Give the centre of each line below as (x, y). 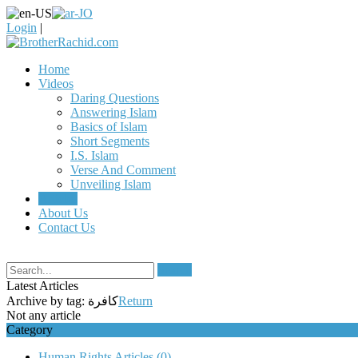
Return (135, 301)
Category (30, 330)
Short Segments (110, 141)
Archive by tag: (47, 301)
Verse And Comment (123, 170)
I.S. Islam (94, 155)
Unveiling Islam (111, 184)
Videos (56, 84)
